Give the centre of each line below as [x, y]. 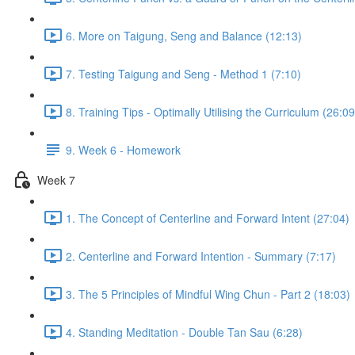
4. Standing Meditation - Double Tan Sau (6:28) [184, 332]
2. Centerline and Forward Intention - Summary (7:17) [201, 256]
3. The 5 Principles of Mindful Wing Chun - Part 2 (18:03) [208, 294]
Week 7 [56, 179]
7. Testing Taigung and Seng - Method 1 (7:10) [183, 73]
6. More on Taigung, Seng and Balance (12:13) [184, 35]
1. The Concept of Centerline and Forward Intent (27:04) [208, 218]
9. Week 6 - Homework [123, 149]
